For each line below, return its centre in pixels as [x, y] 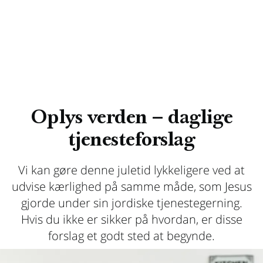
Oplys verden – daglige [131, 119]
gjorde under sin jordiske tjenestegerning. [131, 203]
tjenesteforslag [131, 141]
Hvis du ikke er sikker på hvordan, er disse [131, 219]
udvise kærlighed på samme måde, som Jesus [131, 186]
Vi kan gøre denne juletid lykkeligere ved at [131, 170]
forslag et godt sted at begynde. [131, 236]
